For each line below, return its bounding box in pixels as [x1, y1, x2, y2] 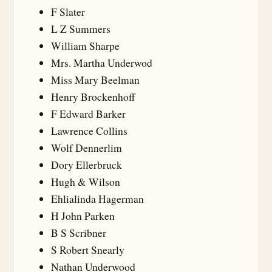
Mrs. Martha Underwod [51, 55, 152, 70]
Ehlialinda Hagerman [51, 191, 144, 206]
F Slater [51, 4, 85, 19]
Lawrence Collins [51, 123, 127, 138]
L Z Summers [51, 21, 110, 36]
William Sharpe [51, 38, 120, 53]
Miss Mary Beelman [51, 72, 140, 87]
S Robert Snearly [51, 242, 124, 257]
